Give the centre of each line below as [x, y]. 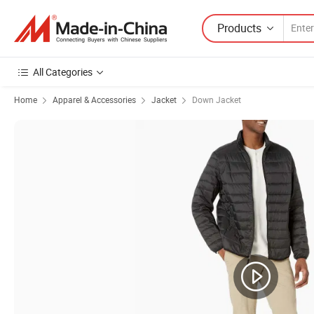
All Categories [63, 72]
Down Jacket [217, 100]
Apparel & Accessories [94, 100]
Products [239, 28]
